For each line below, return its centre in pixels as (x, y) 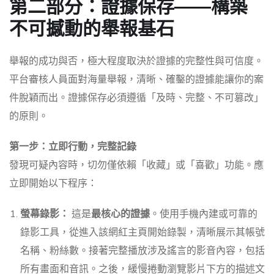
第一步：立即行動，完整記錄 (73, 147)
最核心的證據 (120, 214)
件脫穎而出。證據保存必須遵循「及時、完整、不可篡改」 (136, 98)
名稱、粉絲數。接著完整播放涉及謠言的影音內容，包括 (143, 251)
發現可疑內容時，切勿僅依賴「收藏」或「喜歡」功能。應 (136, 165)
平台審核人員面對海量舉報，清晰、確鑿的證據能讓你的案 (136, 80)
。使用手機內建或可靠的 (204, 214)
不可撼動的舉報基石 (92, 29)
